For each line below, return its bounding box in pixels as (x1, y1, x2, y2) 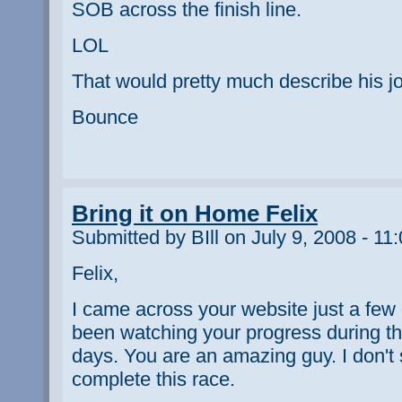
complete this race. (72, 367, 235, 390)
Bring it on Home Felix (72, 200, 318, 226)
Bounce (72, 105, 138, 128)
